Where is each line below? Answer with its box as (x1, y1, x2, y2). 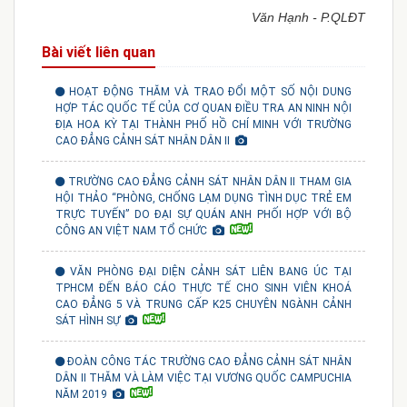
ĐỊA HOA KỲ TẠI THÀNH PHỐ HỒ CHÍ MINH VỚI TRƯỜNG (55, 118, 352, 132)
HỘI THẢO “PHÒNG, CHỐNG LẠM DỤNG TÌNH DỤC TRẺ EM (55, 192, 352, 205)
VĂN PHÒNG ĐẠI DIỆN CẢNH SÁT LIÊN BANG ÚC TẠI (70, 265, 352, 279)
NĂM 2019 (55, 388, 110, 402)
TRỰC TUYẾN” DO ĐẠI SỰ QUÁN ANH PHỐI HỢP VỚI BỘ (55, 208, 352, 222)
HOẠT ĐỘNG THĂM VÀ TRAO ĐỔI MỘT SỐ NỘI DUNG (68, 85, 352, 99)
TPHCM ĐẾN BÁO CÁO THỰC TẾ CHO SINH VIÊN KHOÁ (55, 282, 352, 295)
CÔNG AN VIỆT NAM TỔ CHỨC (55, 224, 210, 238)
